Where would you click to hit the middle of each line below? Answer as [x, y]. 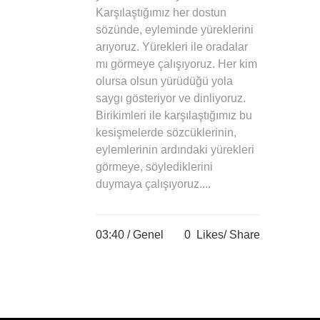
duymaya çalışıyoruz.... [153, 184]
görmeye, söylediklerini [154, 167]
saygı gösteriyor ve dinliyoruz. [171, 98]
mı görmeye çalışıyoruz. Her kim [176, 64]
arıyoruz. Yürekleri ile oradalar [172, 47]
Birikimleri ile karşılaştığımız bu [174, 115]
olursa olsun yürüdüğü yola [164, 81]
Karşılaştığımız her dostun [161, 12]
